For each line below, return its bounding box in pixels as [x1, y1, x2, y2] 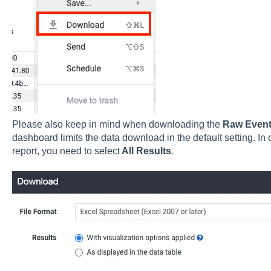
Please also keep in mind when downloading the [11, 119, 223, 129]
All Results [119, 145, 171, 156]
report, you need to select [11, 145, 120, 156]
